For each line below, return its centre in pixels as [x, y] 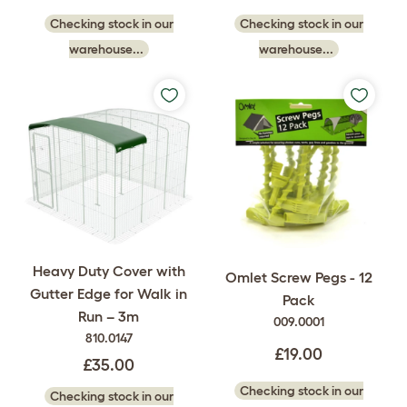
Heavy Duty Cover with [109, 271]
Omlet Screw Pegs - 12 [298, 277]
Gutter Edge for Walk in [109, 294]
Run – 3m [109, 317]
